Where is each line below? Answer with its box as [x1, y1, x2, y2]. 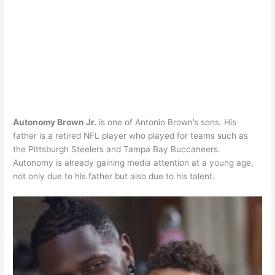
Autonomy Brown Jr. [13, 117, 97, 127]
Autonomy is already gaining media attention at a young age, [13, 157, 254, 168]
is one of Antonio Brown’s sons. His [96, 117, 237, 127]
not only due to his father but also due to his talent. [13, 171, 215, 181]
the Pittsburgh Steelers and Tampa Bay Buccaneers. [13, 144, 221, 154]
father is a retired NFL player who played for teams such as [13, 130, 249, 141]
